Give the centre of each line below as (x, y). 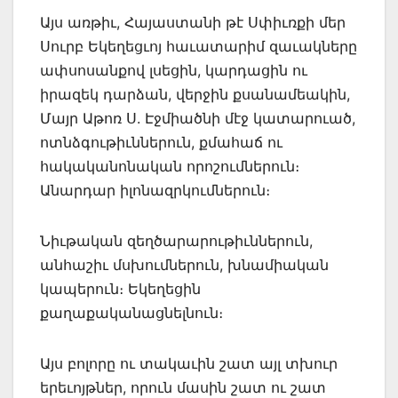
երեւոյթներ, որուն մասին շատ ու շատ (183, 387)
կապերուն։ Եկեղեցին (120, 288)
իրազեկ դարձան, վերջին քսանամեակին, (195, 94)
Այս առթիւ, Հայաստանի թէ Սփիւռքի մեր (193, 22)
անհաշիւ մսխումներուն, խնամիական (184, 264)
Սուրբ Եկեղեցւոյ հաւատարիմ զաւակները (199, 46)
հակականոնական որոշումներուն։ (170, 166)
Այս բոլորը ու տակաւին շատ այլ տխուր (189, 363)
